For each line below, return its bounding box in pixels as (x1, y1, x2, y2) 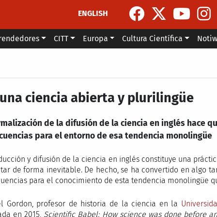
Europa (82, 34, 108, 43)
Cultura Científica (122, 34, 183, 43)
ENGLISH (78, 8, 108, 18)
